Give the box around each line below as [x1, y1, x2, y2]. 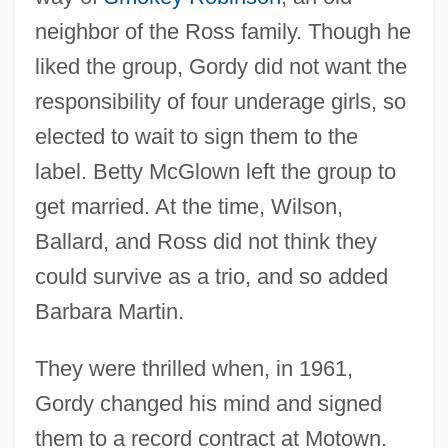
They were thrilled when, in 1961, [34, 355, 353, 381]
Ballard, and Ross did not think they [34, 228, 377, 254]
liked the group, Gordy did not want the [34, 53, 407, 79]
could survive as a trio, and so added [34, 263, 388, 289]
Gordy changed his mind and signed [34, 390, 382, 416]
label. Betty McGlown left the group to [34, 158, 396, 184]
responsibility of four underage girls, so [34, 88, 406, 114]
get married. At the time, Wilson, [34, 193, 343, 219]
